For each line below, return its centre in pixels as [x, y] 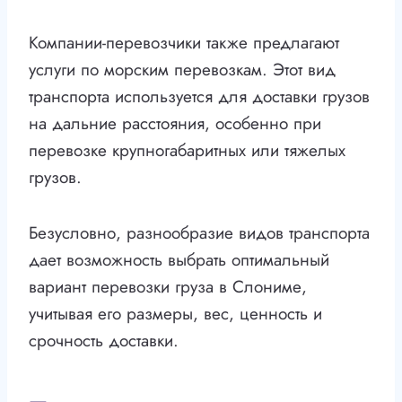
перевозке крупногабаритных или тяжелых [187, 151]
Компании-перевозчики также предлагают [184, 43]
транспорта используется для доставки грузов [199, 97]
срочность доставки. [104, 341]
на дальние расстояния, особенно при [175, 124]
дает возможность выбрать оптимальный [179, 260]
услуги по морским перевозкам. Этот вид [182, 70]
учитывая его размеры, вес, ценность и [175, 314]
